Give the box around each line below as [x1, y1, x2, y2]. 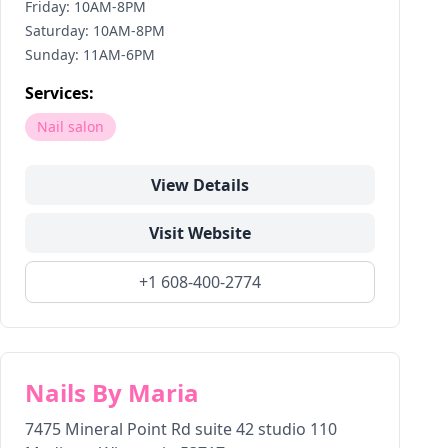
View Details [151, 174, 249, 196]
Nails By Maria [25, 376, 199, 409]
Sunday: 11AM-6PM [25, 45, 155, 64]
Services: [25, 82, 94, 104]
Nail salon [37, 117, 104, 136]
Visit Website [149, 222, 251, 244]
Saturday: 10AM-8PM [25, 21, 165, 40]
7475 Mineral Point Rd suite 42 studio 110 [25, 418, 337, 440]
